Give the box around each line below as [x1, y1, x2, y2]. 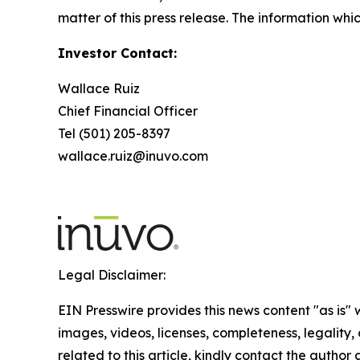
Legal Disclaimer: [58, 266, 166, 283]
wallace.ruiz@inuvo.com [58, 147, 208, 164]
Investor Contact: [58, 44, 177, 61]
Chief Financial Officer [58, 102, 198, 119]
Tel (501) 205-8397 [58, 125, 170, 141]
